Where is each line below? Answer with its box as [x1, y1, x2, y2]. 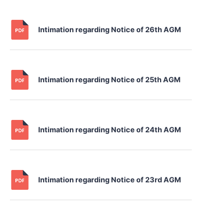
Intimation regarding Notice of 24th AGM [38, 125, 181, 135]
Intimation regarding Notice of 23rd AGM [38, 175, 181, 185]
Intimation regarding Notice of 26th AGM [38, 25, 181, 35]
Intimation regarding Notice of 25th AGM [38, 75, 181, 85]
